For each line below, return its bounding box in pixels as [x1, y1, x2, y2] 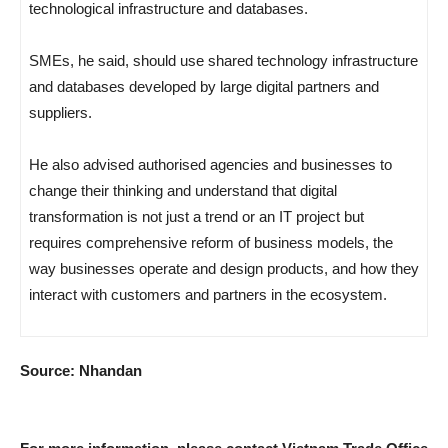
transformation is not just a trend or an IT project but [29, 207, 364, 225]
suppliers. [29, 103, 92, 121]
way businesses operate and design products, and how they [29, 259, 419, 277]
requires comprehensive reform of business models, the [29, 233, 393, 251]
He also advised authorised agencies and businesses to [29, 155, 392, 173]
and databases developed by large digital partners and [29, 77, 379, 95]
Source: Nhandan [20, 361, 142, 379]
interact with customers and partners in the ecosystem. [29, 285, 387, 303]
